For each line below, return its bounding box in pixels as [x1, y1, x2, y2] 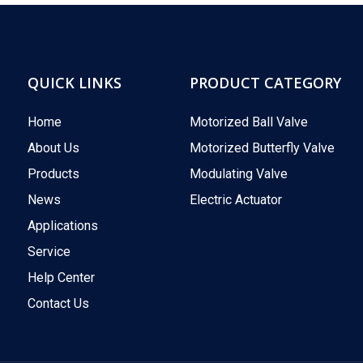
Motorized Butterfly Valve [190, 140, 335, 156]
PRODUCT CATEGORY [190, 73, 341, 92]
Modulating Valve [190, 166, 288, 181]
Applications [28, 218, 98, 233]
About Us [28, 140, 79, 156]
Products [28, 166, 79, 181]
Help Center [28, 270, 95, 285]
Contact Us [28, 296, 89, 311]
